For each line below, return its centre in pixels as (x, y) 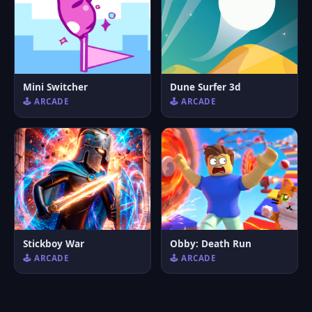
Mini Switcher (55, 87)
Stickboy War (54, 243)
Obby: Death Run (211, 243)
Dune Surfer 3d (205, 87)
